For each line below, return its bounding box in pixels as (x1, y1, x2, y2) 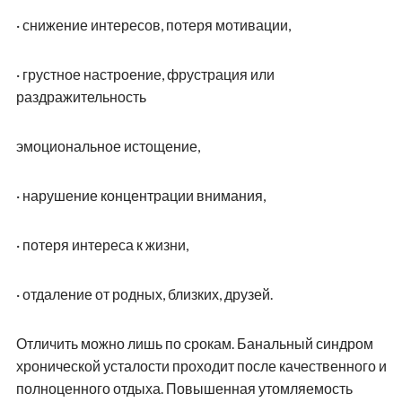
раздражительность (15, 87, 146, 105)
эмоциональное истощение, (15, 136, 200, 154)
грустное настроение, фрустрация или (22, 65, 275, 83)
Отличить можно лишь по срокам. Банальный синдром (15, 334, 373, 352)
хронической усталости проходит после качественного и (15, 356, 387, 374)
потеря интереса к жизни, (22, 235, 188, 253)
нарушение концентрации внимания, (22, 186, 266, 204)
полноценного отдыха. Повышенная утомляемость (15, 379, 353, 397)
